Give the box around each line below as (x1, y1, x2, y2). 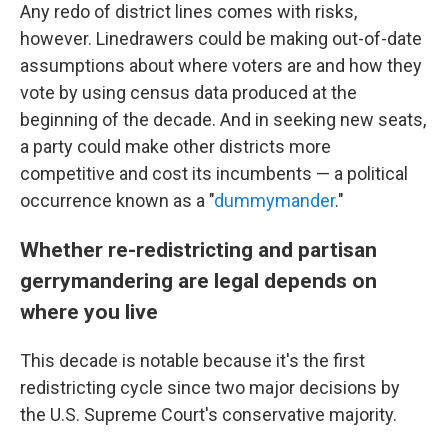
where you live (20, 299, 158, 324)
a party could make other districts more (20, 136, 331, 157)
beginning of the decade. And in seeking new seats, (20, 109, 426, 130)
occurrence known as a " (20, 190, 214, 211)
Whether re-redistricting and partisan (20, 237, 377, 262)
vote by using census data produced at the (20, 82, 357, 103)
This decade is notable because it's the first (20, 350, 365, 371)
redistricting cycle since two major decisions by (20, 377, 400, 398)
